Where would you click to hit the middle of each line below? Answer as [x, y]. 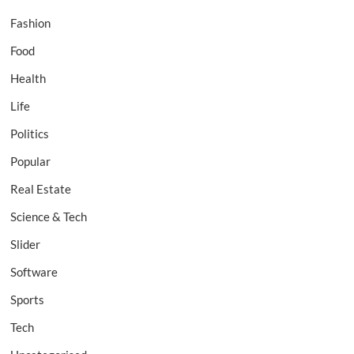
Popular [31, 162]
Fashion [31, 23]
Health [28, 79]
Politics [30, 134]
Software [34, 272]
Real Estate [41, 189]
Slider [26, 245]
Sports [28, 300]
